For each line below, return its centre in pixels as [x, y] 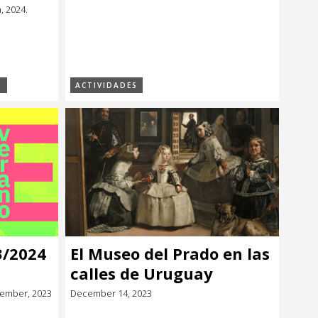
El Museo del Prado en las [170, 253]
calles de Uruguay [142, 273]
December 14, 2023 [111, 293]
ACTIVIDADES [106, 85]
